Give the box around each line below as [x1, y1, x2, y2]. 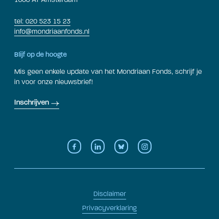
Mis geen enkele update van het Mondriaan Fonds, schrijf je [14, 67, 202, 76]
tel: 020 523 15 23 [14, 17, 70, 25]
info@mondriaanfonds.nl [14, 27, 89, 36]
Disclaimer [93, 190, 126, 198]
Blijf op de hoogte [14, 51, 67, 59]
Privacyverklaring [82, 204, 137, 212]
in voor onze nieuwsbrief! [14, 77, 93, 86]
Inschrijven [14, 99, 49, 107]
